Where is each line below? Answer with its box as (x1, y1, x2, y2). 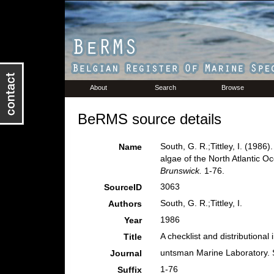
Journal (109, 248, 142, 258)
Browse (221, 84, 244, 91)
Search (155, 84, 176, 91)
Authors (108, 199, 142, 209)
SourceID (103, 182, 142, 192)
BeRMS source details (77, 111, 221, 127)
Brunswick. (160, 166, 202, 176)
